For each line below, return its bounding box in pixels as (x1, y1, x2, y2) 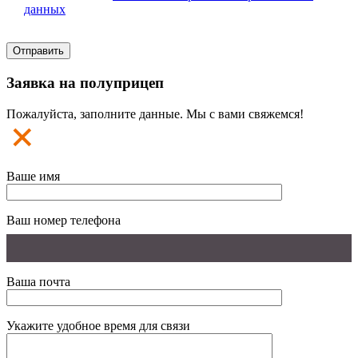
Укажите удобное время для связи (6, 318, 190, 332)
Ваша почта (6, 274, 70, 288)
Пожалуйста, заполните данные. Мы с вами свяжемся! (6, 106, 304, 121)
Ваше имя (6, 169, 60, 183)
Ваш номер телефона (6, 213, 121, 227)
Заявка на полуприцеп (6, 74, 164, 91)
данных (24, 2, 66, 17)
